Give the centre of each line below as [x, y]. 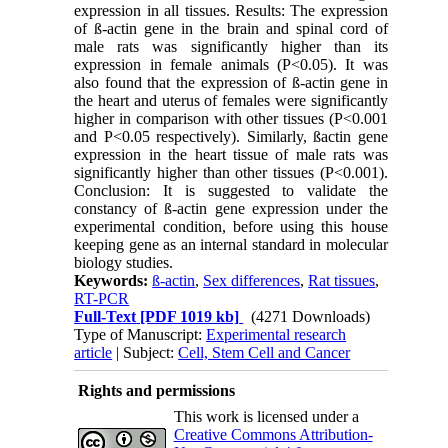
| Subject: [145, 352]
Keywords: [113, 280]
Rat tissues [342, 280]
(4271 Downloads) [311, 316]
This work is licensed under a [266, 416]
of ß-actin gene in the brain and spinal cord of [231, 28]
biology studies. [124, 262]
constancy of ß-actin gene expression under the [231, 208]
